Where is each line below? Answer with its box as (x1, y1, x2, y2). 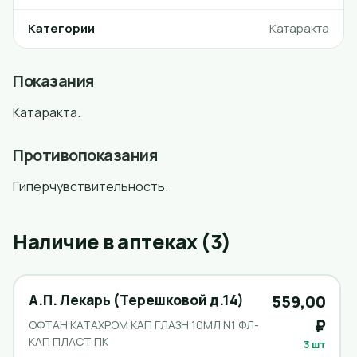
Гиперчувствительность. (13, 178, 168, 195)
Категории (28, 20, 95, 37)
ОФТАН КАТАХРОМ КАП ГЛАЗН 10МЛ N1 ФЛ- (28, 316, 259, 332)
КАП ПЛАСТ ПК (28, 333, 108, 349)
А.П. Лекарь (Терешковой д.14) (28, 290, 244, 309)
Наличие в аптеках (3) (13, 228, 231, 256)
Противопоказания (13, 144, 157, 166)
